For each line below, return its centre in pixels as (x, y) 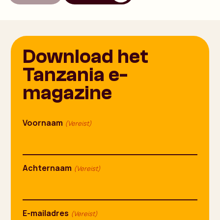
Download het (86, 56)
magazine (68, 93)
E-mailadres (46, 213)
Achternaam (47, 168)
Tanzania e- (75, 74)
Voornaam (43, 123)
